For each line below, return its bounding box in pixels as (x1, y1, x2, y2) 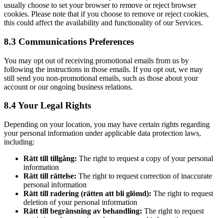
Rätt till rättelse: (23, 172, 76, 181)
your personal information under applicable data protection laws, (4, 129, 201, 138)
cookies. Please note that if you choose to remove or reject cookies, (4, 10, 209, 18)
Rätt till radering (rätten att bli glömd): (23, 189, 151, 198)
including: (4, 138, 35, 146)
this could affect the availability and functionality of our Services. (4, 18, 203, 27)
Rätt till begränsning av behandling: (23, 207, 142, 216)
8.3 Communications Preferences (4, 36, 134, 47)
